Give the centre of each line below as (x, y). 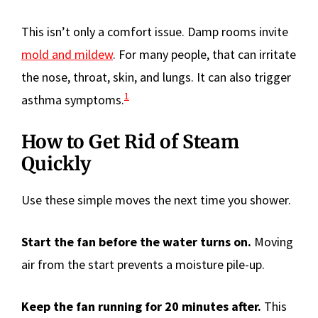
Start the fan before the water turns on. (136, 241)
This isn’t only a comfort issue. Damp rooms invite (155, 31)
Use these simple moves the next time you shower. (156, 199)
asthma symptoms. (73, 99)
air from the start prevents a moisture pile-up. (143, 264)
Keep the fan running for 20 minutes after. (141, 306)
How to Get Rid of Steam (130, 141)
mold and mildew (67, 54)
